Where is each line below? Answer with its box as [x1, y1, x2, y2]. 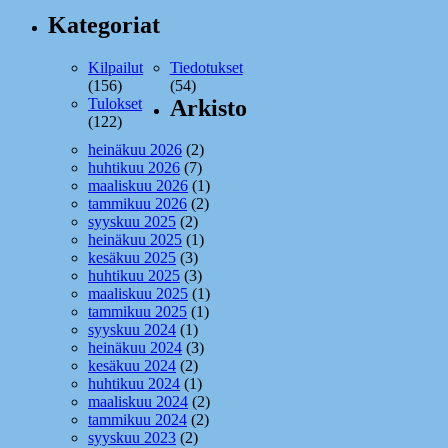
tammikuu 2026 [88, 195, 187, 213]
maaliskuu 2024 [88, 393, 188, 411]
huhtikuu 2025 [88, 267, 180, 285]
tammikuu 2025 [88, 303, 187, 321]
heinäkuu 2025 [88, 231, 182, 249]
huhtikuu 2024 [88, 375, 180, 393]
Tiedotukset [169, 58, 243, 76]
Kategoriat [48, 11, 160, 38]
